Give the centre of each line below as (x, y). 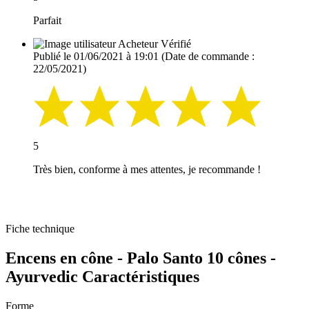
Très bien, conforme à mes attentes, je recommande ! (147, 170)
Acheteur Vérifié (154, 43)
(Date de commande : (207, 56)
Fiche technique (40, 229)
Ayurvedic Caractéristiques (102, 277)
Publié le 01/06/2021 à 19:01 (96, 56)
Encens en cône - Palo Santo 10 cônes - (141, 258)
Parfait (47, 20)
